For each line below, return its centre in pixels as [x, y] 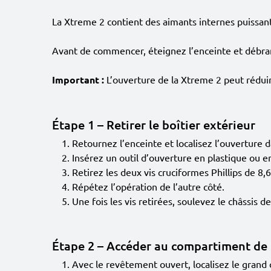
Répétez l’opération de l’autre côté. [148, 186]
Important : [78, 79]
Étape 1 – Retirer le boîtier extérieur [154, 124]
